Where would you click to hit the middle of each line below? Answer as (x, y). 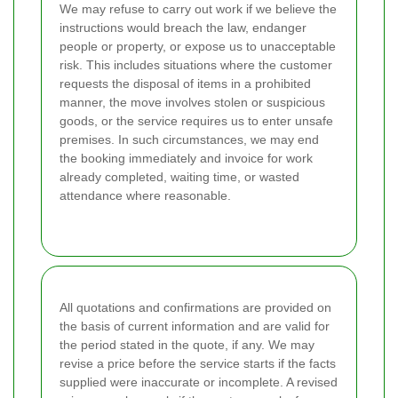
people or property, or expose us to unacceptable (198, 46)
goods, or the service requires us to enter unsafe (196, 120)
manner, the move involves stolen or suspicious (192, 102)
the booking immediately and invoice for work (186, 158)
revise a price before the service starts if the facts (198, 363)
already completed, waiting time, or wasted (179, 176)
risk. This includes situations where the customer (196, 64)
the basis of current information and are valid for (195, 326)
